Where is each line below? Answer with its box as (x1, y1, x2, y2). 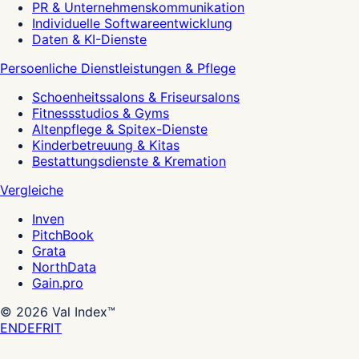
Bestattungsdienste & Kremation (32, 153, 226, 170)
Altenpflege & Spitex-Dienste (32, 121, 208, 138)
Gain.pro (32, 275, 83, 292)
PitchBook (32, 227, 94, 244)
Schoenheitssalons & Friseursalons (32, 89, 240, 106)
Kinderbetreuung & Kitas (32, 137, 179, 154)
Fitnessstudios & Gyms (32, 105, 169, 122)
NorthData (32, 259, 96, 276)
